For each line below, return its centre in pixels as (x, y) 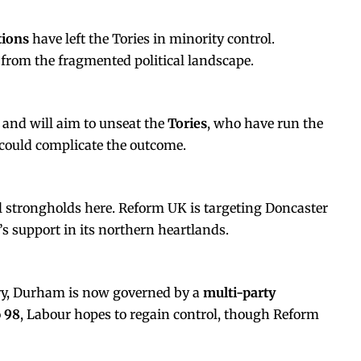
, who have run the (265, 123)
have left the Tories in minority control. (152, 38)
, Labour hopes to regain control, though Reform (170, 314)
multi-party (239, 292)
